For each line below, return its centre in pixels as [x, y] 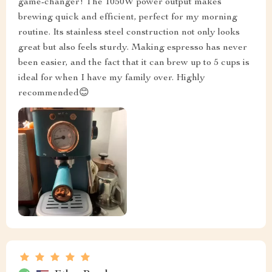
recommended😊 [54, 94]
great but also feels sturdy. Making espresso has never [133, 48]
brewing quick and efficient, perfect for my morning [128, 18]
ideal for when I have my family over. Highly [112, 79]
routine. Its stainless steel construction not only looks [129, 33]
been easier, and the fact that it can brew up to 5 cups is [134, 63]
